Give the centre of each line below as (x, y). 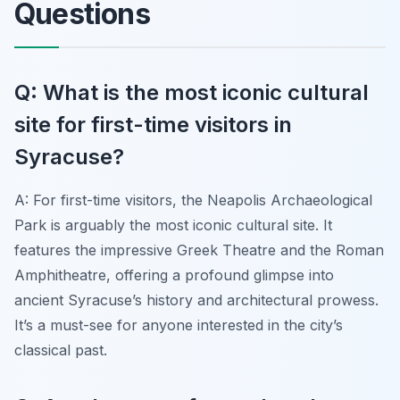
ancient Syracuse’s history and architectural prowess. (196, 300)
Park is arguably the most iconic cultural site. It (173, 225)
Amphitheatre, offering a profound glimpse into (174, 275)
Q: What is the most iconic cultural (192, 92)
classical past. (61, 350)
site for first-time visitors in (153, 124)
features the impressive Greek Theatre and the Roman (199, 250)
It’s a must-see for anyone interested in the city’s (179, 325)
